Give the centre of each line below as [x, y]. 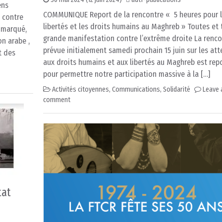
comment [57, 100]
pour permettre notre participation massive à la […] [127, 74]
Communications [136, 90]
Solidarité [177, 90]
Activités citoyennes [81, 90]
